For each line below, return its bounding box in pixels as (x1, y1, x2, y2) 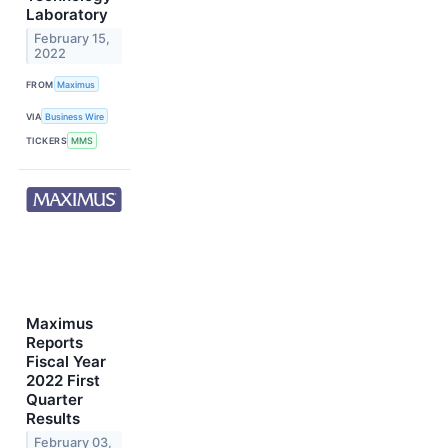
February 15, (34, 30, 111, 46)
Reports (26, 332, 83, 352)
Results (26, 408, 80, 428)
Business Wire (45, 110, 105, 122)
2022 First (26, 370, 100, 390)
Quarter (26, 389, 83, 409)
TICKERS (26, 135, 68, 147)
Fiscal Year (26, 351, 106, 371)
